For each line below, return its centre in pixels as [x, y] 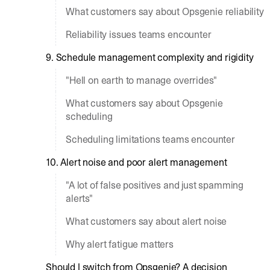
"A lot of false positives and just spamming [155, 185]
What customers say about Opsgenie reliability [165, 11]
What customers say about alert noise [146, 221]
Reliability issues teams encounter [139, 34]
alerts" [79, 198]
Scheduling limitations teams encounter [150, 139]
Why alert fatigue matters [120, 244]
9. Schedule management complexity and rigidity [150, 57]
